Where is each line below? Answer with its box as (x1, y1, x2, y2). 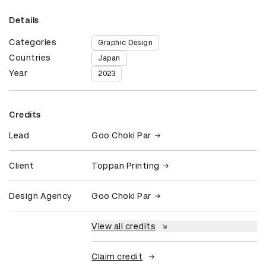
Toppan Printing (91, 161, 160, 171)
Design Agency (9, 191, 72, 201)
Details (9, 15, 39, 26)
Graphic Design (98, 39, 153, 47)
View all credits (91, 221, 156, 232)
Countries (9, 53, 51, 63)
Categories (9, 37, 56, 47)
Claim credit (91, 252, 143, 262)
